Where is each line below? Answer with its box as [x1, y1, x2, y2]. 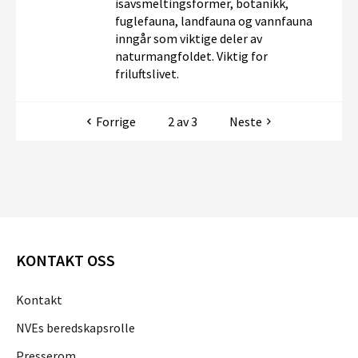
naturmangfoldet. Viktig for [115, 48, 268, 64]
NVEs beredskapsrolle [16, 319, 135, 336]
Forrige [96, 113, 136, 129]
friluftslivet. [115, 66, 179, 82]
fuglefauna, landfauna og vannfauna [115, 13, 312, 29]
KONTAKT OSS [16, 250, 115, 270]
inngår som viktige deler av [115, 30, 262, 46]
